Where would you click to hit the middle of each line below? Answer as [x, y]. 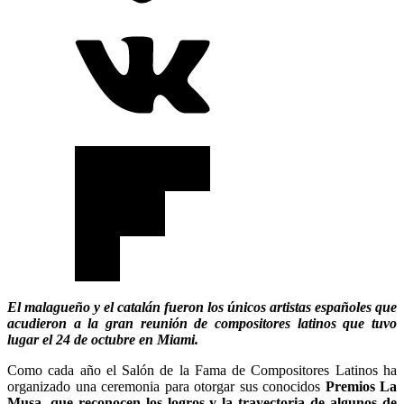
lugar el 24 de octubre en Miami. [103, 339]
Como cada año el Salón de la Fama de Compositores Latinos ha [202, 370]
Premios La [361, 386]
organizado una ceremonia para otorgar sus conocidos [166, 386]
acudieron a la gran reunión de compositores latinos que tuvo [202, 323]
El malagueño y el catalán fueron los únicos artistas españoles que [202, 307]
